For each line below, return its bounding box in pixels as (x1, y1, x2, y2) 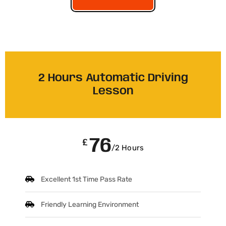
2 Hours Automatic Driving (38, 72, 188, 84)
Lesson (92, 85, 134, 97)
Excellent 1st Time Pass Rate (41, 175, 133, 184)
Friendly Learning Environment (41, 200, 139, 209)
